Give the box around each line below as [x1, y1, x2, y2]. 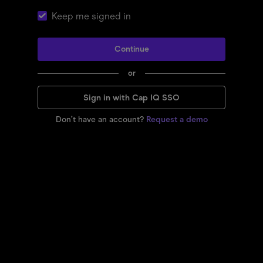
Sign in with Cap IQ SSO [83, 92, 180, 103]
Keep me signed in [52, 10, 131, 22]
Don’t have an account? [55, 114, 144, 124]
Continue [114, 43, 149, 54]
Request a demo [146, 114, 208, 124]
